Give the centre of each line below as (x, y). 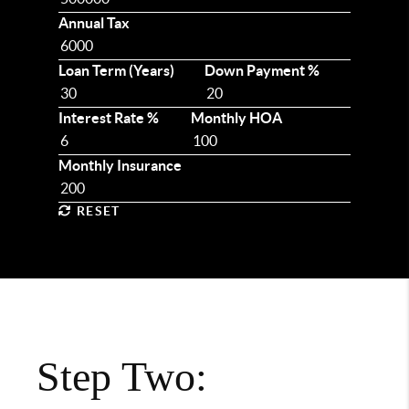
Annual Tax (94, 23)
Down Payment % (262, 71)
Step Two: (122, 377)
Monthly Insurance (120, 166)
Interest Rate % (109, 118)
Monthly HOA (236, 118)
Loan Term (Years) (116, 71)
